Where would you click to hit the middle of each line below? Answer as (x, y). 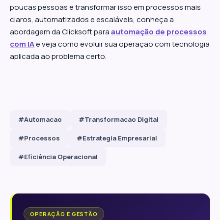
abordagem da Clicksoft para (60, 32)
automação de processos (159, 32)
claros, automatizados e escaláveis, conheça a (92, 19)
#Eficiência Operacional (58, 157)
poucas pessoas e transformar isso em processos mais (105, 7)
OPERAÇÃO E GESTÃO (64, 214)
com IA (22, 44)
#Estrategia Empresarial (117, 138)
